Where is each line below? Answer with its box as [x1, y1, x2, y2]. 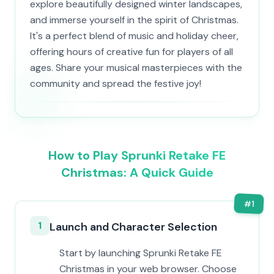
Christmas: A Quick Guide [61, 165, 213, 180]
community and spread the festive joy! [30, 77, 201, 90]
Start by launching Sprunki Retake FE [59, 246, 222, 259]
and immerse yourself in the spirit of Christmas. [30, 13, 239, 26]
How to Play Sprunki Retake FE [48, 147, 226, 163]
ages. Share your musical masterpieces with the [30, 61, 242, 74]
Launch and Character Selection [50, 220, 217, 234]
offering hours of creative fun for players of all [30, 45, 233, 58]
